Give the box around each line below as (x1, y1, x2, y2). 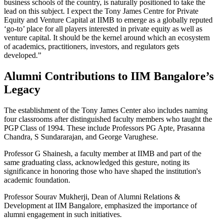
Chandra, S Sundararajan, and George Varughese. (4, 132, 160, 141)
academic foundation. (4, 175, 70, 184)
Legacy (4, 82, 40, 96)
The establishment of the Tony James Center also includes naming (4, 106, 208, 114)
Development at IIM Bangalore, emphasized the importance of (4, 201, 197, 210)
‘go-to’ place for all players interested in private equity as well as (4, 24, 202, 33)
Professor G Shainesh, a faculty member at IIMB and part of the (4, 149, 201, 158)
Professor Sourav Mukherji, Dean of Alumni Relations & (4, 192, 180, 201)
